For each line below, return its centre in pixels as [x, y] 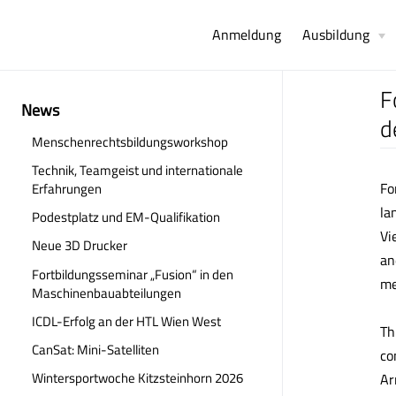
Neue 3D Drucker [80, 246]
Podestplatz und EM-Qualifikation [126, 217]
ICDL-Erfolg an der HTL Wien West [126, 321]
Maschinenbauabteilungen [107, 293]
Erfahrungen [67, 188]
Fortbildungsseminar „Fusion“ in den [133, 274]
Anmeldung [247, 35]
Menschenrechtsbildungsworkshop [130, 141]
